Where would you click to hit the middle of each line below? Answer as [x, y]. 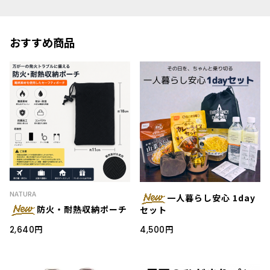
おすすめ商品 [42, 43]
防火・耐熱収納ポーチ [82, 209]
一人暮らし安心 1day [212, 198]
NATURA [23, 194]
